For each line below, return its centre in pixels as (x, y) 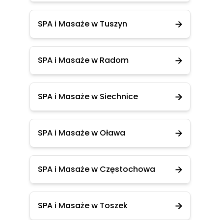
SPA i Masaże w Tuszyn (82, 24)
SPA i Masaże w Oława (82, 133)
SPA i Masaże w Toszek (83, 206)
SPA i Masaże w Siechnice (88, 96)
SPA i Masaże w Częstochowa (96, 169)
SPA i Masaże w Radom (83, 60)
